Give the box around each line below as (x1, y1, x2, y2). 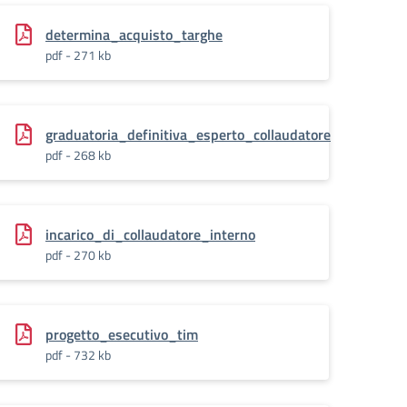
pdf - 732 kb (45, 345, 111, 364)
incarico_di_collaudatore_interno (45, 223, 255, 245)
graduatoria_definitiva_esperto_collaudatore (45, 124, 331, 145)
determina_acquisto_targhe (45, 24, 223, 45)
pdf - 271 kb (45, 45, 111, 65)
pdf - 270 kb (45, 245, 111, 264)
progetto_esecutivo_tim (45, 323, 198, 345)
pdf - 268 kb (45, 145, 111, 164)
